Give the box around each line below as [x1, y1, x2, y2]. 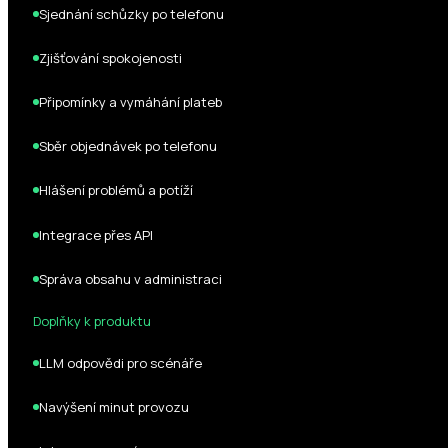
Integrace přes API [39, 225, 154, 244]
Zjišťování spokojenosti [39, 49, 183, 68]
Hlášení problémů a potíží [39, 181, 194, 200]
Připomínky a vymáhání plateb [39, 93, 223, 112]
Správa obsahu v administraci [39, 269, 223, 288]
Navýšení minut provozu [39, 397, 190, 416]
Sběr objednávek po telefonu [39, 137, 218, 156]
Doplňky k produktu [33, 311, 152, 330]
